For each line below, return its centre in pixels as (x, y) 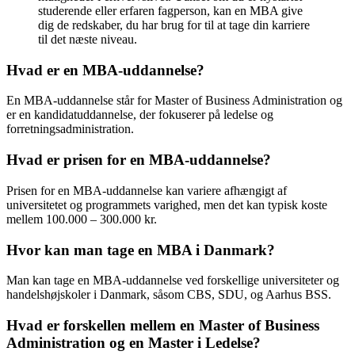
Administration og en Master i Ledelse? (134, 342)
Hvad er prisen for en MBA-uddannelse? (139, 160)
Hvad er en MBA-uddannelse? (105, 70)
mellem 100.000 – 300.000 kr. (82, 219)
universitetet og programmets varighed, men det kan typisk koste (167, 204)
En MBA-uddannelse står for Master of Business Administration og (174, 101)
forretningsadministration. (70, 129)
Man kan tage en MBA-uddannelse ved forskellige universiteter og (173, 281)
